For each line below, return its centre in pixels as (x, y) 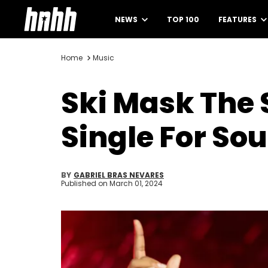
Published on (85, 183)
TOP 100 (183, 19)
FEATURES (238, 19)
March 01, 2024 (136, 183)
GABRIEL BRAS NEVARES (119, 175)
